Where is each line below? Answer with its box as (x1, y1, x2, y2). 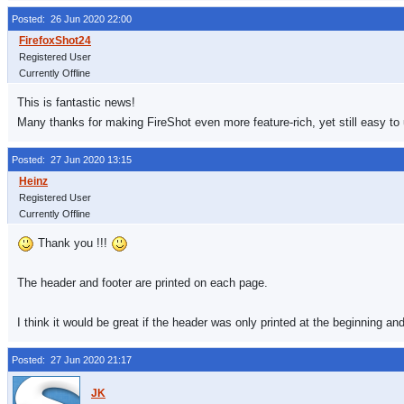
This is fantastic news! (17, 96, 135, 109)
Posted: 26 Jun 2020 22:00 (12, 14, 132, 24)
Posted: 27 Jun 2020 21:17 (12, 354, 132, 365)
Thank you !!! (34, 236, 111, 250)
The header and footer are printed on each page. (17, 276, 268, 289)
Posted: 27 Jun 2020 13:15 (12, 154, 132, 165)
